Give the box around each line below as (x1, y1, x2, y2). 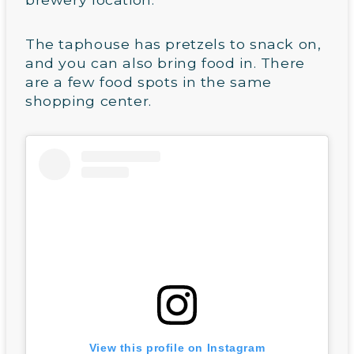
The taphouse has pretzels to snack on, (25, 35, 322, 52)
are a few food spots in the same (25, 73, 272, 90)
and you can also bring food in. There (25, 54, 305, 71)
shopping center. (25, 92, 152, 109)
